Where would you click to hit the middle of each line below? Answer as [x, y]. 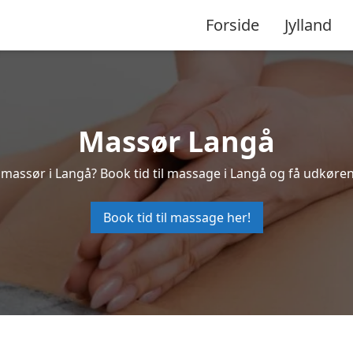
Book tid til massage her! [176, 217]
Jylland [308, 24]
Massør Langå [176, 141]
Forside [232, 24]
